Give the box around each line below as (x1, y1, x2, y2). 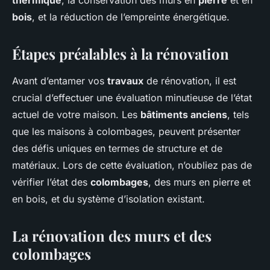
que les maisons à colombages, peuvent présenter (12, 125, 240, 138)
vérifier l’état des (12, 176, 90, 189)
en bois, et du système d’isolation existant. (12, 193, 205, 206)
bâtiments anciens (140, 108, 227, 121)
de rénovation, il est (143, 75, 236, 87)
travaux (107, 75, 143, 87)
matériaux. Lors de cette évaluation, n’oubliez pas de (12, 159, 252, 172)
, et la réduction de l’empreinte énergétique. (32, 11, 230, 24)
